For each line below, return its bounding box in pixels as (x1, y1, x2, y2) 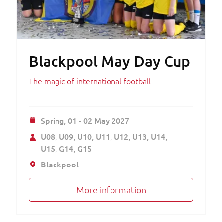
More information (76, 184, 146, 196)
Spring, (41, 115, 68, 126)
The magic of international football (29, 75, 151, 87)
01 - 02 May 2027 (68, 115, 129, 126)
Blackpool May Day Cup (29, 52, 190, 71)
